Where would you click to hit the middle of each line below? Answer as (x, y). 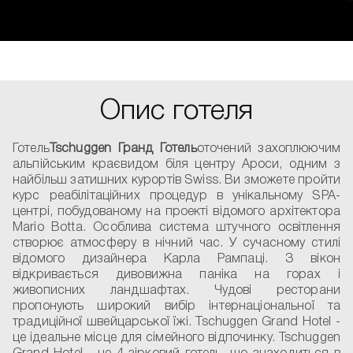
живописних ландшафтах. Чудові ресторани (176, 291)
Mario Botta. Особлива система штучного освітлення (176, 228)
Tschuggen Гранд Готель (123, 149)
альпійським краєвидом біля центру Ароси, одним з (176, 165)
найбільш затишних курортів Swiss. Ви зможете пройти (176, 180)
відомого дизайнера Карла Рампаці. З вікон (176, 259)
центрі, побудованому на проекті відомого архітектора (176, 212)
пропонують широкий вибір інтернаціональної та (176, 307)
